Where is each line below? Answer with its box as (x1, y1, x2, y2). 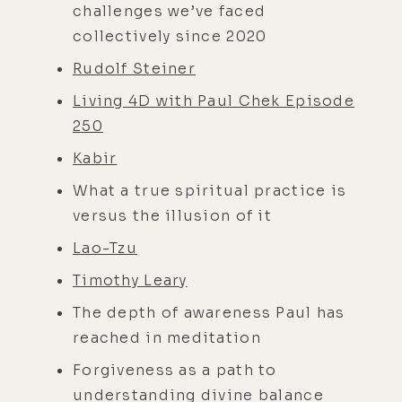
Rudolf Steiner (73, 58, 196, 78)
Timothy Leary (73, 270, 188, 290)
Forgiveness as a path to (73, 360, 277, 380)
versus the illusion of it (73, 205, 272, 225)
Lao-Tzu (73, 238, 137, 258)
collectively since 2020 (73, 26, 267, 46)
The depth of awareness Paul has (73, 302, 345, 322)
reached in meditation (73, 328, 261, 347)
